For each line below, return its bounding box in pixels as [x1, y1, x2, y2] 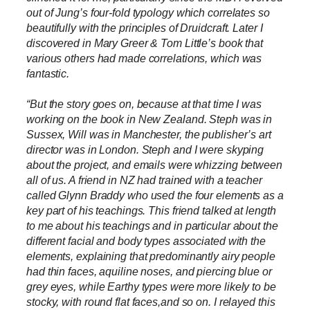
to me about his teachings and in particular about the [26, 219, 278, 232]
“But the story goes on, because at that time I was [26, 98, 262, 111]
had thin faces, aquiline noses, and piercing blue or [26, 265, 272, 278]
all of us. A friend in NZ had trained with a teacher [26, 174, 262, 187]
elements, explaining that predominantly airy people [26, 250, 275, 263]
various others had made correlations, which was [26, 52, 262, 65]
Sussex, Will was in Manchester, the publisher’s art [26, 128, 271, 141]
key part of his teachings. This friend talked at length [26, 204, 276, 217]
